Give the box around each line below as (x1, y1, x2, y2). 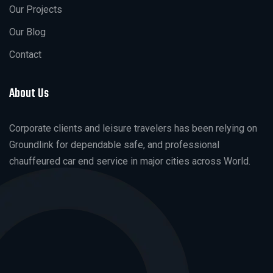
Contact (9, 48, 41, 60)
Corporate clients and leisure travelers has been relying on (9, 122, 257, 134)
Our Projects (9, 3, 62, 15)
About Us (9, 83, 49, 103)
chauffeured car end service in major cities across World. (9, 155, 250, 167)
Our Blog (9, 26, 46, 38)
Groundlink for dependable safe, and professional (9, 138, 219, 151)
